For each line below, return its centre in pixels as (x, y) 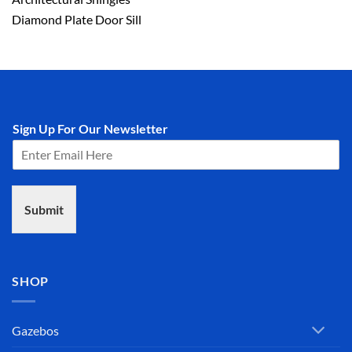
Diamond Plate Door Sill (77, 19)
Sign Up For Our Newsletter (90, 128)
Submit (44, 209)
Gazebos (35, 331)
